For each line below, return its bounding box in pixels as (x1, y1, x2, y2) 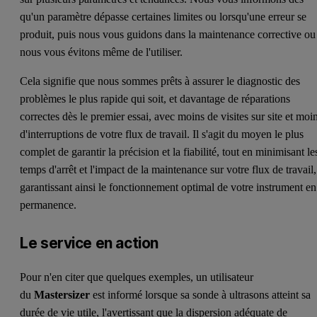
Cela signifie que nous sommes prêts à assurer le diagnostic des (20, 74, 301, 87)
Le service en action (20, 234, 158, 252)
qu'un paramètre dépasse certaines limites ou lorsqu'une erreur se (20, 10, 307, 23)
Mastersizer (34, 288, 91, 301)
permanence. (20, 198, 80, 211)
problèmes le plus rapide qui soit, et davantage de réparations (20, 92, 291, 105)
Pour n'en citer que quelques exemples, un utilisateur (20, 270, 254, 283)
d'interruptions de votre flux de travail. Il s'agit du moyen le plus (20, 127, 304, 140)
